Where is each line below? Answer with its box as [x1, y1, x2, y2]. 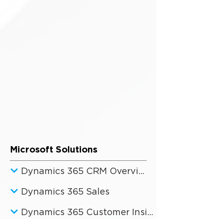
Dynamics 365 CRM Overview [138, 181, 144, 192]
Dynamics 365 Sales [21, 201, 109, 212]
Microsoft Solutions [10, 160, 97, 170]
